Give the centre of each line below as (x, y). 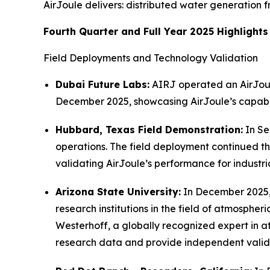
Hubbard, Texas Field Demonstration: (149, 130)
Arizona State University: (118, 192)
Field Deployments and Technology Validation (151, 58)
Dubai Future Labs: (102, 84)
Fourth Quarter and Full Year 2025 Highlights (156, 31)
